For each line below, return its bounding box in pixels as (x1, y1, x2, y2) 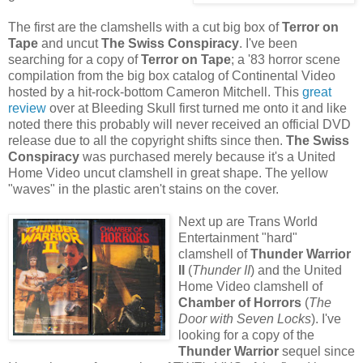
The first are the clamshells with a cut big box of (8, 19, 282, 34)
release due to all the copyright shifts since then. (8, 133, 286, 147)
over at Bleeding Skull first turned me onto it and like (46, 100, 347, 115)
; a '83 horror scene (231, 52, 340, 66)
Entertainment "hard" (178, 230, 297, 245)
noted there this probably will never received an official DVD (8, 117, 351, 131)
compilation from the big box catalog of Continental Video (8, 68, 335, 83)
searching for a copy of (8, 52, 141, 66)
